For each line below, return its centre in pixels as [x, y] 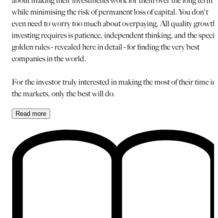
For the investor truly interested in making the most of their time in [114, 82]
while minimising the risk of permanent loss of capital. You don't [110, 12]
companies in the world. [49, 58]
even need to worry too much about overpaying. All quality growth [114, 23]
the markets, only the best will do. [63, 93]
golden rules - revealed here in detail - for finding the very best [106, 47]
